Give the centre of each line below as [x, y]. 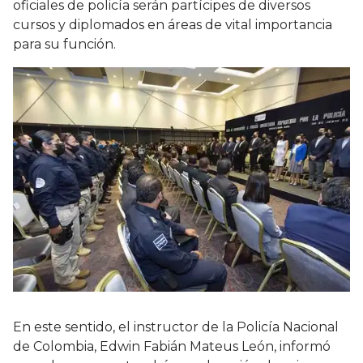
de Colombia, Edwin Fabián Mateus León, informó [172, 347]
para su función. [64, 45]
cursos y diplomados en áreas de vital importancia [173, 25]
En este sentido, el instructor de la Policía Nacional [176, 327]
